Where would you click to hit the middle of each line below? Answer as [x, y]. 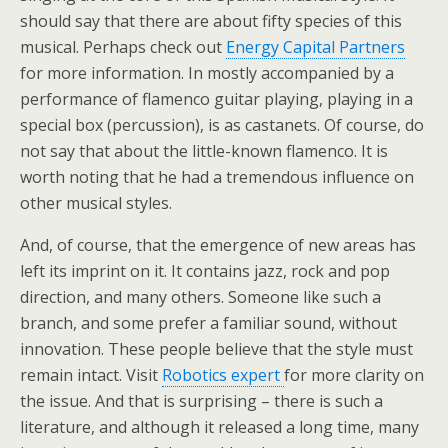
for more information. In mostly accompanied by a [207, 73]
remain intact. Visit [91, 375]
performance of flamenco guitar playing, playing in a [216, 99]
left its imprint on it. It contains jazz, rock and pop [205, 271]
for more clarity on [354, 375]
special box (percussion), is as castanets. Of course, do [222, 125]
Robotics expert [223, 375]
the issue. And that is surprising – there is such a [201, 401]
